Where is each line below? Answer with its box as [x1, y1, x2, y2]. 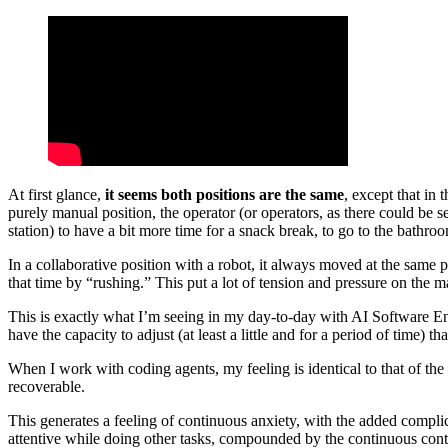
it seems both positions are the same [105, 186, 344, 204]
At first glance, [8, 186, 105, 204]
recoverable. [8, 378, 85, 396]
